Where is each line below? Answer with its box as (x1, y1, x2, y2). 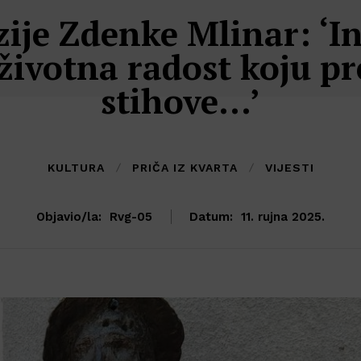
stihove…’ (101, 78, 260, 124)
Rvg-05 (110, 210, 152, 225)
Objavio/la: (36, 210, 102, 225)
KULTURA (47, 161, 105, 175)
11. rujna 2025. (241, 210, 325, 225)
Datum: (189, 210, 233, 225)
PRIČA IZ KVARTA (131, 161, 238, 175)
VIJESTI (264, 161, 314, 175)
